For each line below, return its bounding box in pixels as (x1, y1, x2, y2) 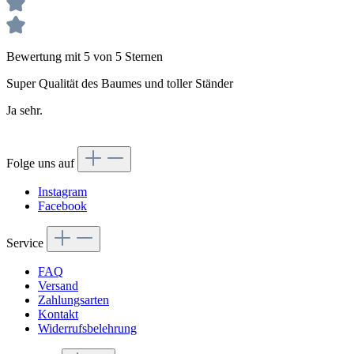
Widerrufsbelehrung (38, 322, 137, 336)
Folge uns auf (6, 156, 74, 171)
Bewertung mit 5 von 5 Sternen (6, 50, 163, 64)
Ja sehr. (6, 104, 43, 118)
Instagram (38, 185, 87, 199)
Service (6, 236, 43, 250)
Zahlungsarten (38, 293, 109, 307)
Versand (38, 279, 78, 293)
